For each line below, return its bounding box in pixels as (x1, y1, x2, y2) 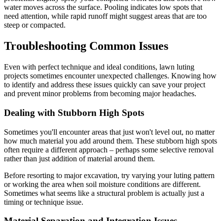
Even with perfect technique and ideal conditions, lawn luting (4, 63, 194, 72)
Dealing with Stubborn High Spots (4, 107, 144, 118)
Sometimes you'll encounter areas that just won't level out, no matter (4, 127, 215, 136)
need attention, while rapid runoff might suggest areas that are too (4, 12, 207, 21)
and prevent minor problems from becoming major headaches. (4, 89, 196, 98)
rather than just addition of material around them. (4, 154, 155, 163)
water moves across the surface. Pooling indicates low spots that (4, 3, 202, 12)
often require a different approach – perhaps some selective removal (4, 145, 214, 154)
